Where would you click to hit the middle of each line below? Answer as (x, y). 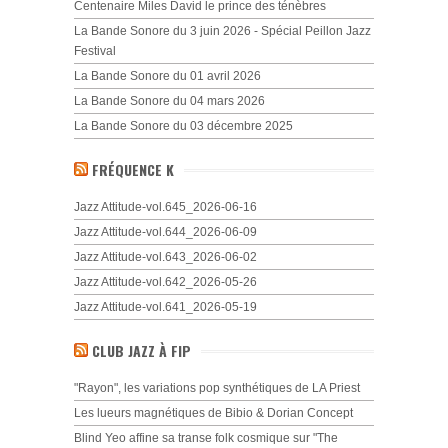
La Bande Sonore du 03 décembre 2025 (183, 126)
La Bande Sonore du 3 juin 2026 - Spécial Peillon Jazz (222, 31)
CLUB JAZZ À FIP (141, 350)
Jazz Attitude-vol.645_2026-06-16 (165, 207)
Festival (95, 51)
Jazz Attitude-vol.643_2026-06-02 (165, 257)
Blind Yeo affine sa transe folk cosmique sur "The (206, 438)
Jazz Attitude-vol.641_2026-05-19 (165, 307)
